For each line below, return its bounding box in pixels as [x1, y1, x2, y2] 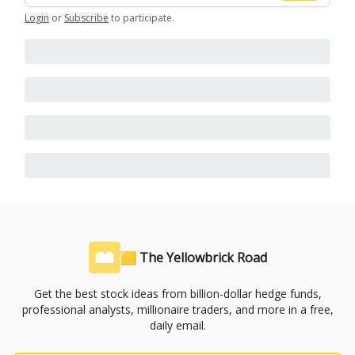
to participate [111, 10, 172, 25]
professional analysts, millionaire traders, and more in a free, [21, 302, 334, 317]
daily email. [149, 318, 206, 333]
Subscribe [64, 10, 109, 25]
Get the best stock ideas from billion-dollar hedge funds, [33, 286, 322, 301]
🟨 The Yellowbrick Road [120, 249, 267, 266]
